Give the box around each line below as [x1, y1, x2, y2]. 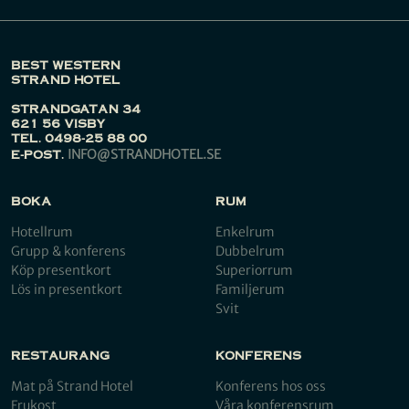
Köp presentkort [11, 262, 111, 279]
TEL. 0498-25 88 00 [11, 131, 147, 146]
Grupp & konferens [11, 243, 126, 260]
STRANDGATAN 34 [11, 101, 141, 117]
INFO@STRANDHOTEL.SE [68, 146, 221, 163]
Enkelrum [215, 224, 275, 241]
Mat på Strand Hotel [11, 378, 133, 395]
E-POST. [11, 147, 68, 163]
